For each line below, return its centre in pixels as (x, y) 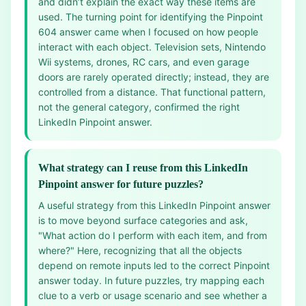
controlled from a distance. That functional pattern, (152, 92)
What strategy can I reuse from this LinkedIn (143, 168)
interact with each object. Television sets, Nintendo (152, 47)
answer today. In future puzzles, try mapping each (151, 280)
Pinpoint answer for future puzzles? (121, 184)
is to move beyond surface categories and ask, (143, 220)
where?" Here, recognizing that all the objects (140, 250)
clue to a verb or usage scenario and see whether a (153, 295)
